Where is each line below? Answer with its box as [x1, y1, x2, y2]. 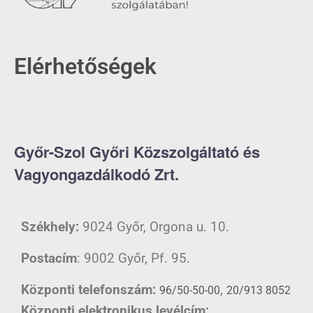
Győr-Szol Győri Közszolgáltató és [14, 140, 260, 163]
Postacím [21, 250, 77, 266]
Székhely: [21, 219, 79, 235]
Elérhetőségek [14, 53, 156, 80]
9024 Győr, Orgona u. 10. [79, 219, 229, 235]
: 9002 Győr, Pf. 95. [77, 250, 190, 266]
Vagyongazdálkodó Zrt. [14, 163, 179, 185]
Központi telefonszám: [21, 282, 156, 298]
